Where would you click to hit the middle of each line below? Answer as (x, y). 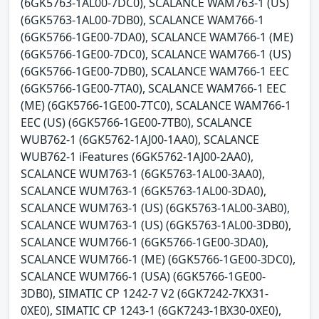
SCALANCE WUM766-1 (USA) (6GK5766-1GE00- (143, 276)
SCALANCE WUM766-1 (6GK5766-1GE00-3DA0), (145, 242)
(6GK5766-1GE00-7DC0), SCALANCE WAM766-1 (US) (156, 54)
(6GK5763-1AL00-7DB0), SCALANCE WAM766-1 (142, 20)
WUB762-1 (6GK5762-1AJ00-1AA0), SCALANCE (140, 139)
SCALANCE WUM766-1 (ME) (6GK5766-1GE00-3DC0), (158, 259)
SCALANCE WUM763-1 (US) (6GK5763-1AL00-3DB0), (156, 225)
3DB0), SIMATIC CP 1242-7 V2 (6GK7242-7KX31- (145, 293)
